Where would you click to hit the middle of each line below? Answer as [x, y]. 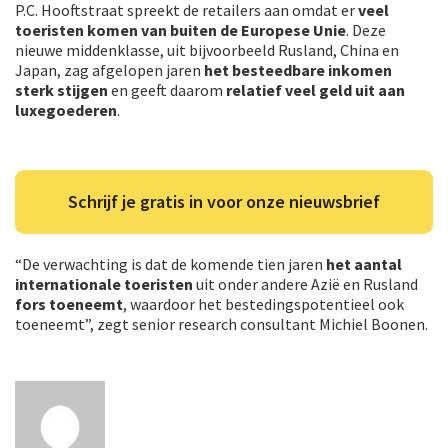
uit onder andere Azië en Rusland [305, 283]
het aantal [364, 263]
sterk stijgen [61, 89]
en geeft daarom [167, 89]
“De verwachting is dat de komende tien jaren [170, 263]
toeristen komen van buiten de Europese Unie [180, 29]
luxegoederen [66, 109]
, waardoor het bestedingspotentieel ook [263, 303]
